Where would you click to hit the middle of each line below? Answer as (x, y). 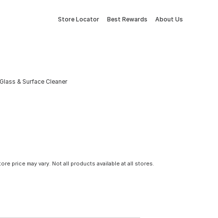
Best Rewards (127, 19)
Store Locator (79, 19)
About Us (169, 19)
